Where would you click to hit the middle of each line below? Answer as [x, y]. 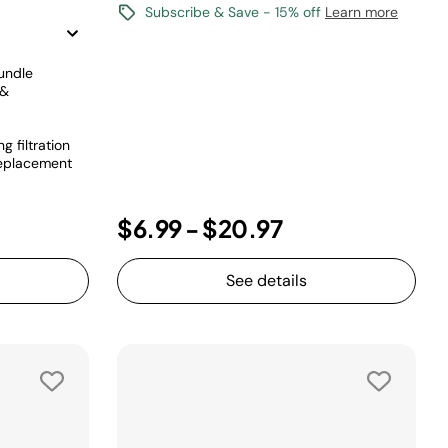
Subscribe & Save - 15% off [235, 12]
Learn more [361, 12]
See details [266, 280]
